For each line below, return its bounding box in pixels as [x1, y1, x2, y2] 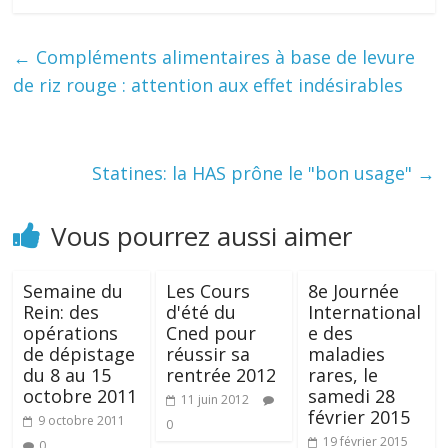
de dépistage [23, 342, 136, 366]
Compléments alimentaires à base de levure [31, 45, 416, 69]
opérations [23, 321, 119, 345]
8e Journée [307, 279, 399, 303]
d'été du [165, 300, 236, 324]
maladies [307, 342, 385, 366]
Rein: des [23, 300, 100, 324]
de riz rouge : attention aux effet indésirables [13, 73, 404, 97]
